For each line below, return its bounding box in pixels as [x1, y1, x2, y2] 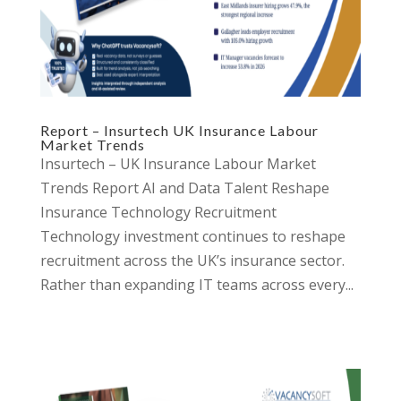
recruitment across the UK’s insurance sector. [39, 251, 345, 270]
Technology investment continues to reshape [39, 226, 346, 246]
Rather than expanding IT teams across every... [39, 275, 354, 294]
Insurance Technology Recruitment [39, 202, 284, 222]
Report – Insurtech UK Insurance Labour [39, 122, 319, 139]
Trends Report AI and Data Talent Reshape [39, 178, 329, 198]
